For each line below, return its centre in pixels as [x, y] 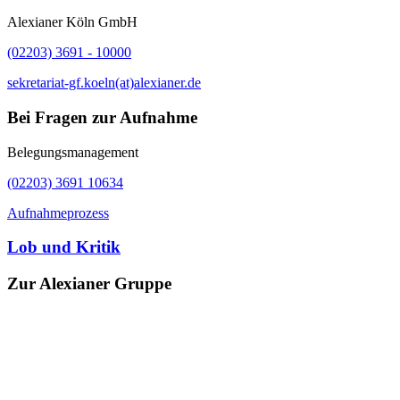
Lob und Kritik [64, 247]
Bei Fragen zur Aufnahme [102, 117]
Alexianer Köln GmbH [72, 22]
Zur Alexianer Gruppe [89, 283]
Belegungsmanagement [73, 152]
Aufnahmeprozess [58, 212]
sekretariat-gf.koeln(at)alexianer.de [104, 83]
